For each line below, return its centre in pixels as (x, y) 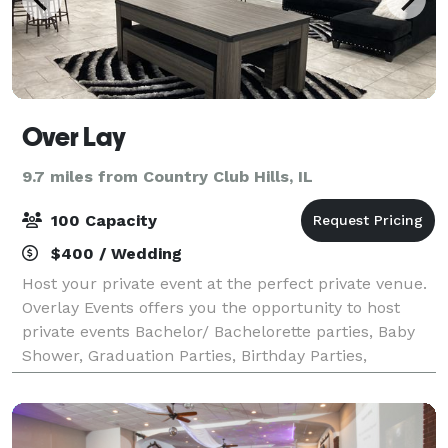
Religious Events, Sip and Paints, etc (160, 379)
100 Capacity (101, 220)
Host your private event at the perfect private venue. (224, 283)
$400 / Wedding (114, 253)
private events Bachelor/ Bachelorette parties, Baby (218, 331)
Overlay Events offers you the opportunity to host (211, 307)
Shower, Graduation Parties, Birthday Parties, (194, 355)
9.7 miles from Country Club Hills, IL (167, 176)
